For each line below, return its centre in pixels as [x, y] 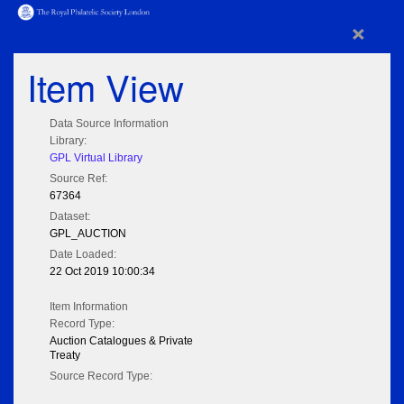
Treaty [65, 356]
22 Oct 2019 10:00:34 [102, 272]
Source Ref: [78, 179]
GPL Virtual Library [96, 158]
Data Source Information [109, 124]
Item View [106, 87]
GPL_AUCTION [88, 234]
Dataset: [70, 217]
